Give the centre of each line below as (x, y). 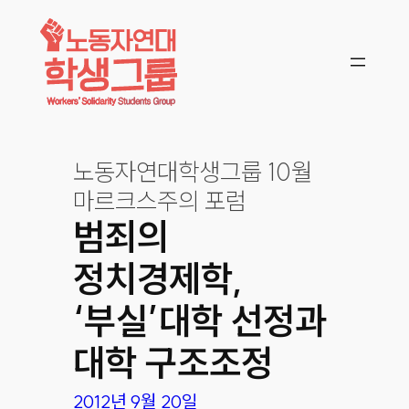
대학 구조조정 (173, 362)
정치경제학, (158, 278)
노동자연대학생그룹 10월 (192, 171)
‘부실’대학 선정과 (199, 320)
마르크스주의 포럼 (159, 200)
